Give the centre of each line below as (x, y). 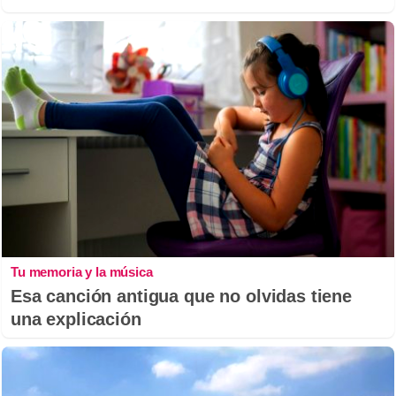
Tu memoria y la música (82, 271)
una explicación (76, 319)
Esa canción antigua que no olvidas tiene (182, 296)
